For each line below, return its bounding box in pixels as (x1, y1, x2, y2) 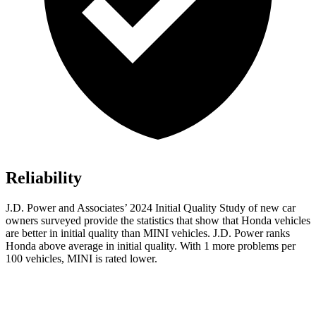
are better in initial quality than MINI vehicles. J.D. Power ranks (6, 227, 290, 240)
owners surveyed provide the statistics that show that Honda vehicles (6, 214, 310, 227)
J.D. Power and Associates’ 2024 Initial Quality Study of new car (6, 202, 296, 214)
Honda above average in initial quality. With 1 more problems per (6, 240, 296, 253)
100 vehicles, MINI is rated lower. (6, 253, 157, 265)
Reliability (6, 169, 82, 188)
